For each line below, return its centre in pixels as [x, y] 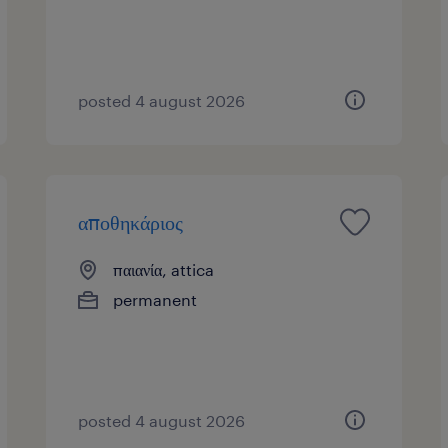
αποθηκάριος [131, 221]
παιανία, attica [164, 269]
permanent [155, 299]
